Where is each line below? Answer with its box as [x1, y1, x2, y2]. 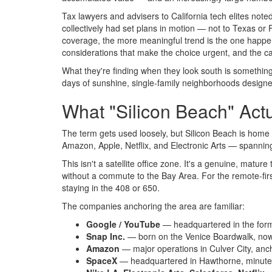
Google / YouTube [86, 218, 160, 231]
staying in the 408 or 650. [62, 182, 160, 194]
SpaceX [86, 254, 117, 267]
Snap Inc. [86, 230, 125, 243]
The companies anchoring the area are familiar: [62, 200, 245, 212]
